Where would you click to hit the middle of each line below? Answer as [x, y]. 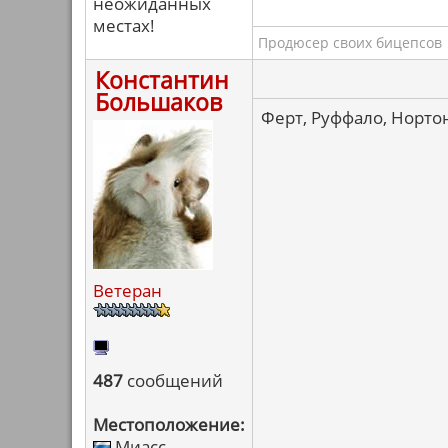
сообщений [173, 380]
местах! [124, 25]
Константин [162, 80]
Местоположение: [169, 424]
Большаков [158, 102]
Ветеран [127, 290]
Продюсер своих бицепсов [350, 42]
